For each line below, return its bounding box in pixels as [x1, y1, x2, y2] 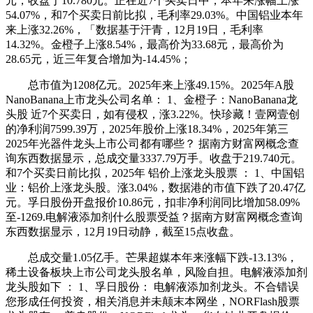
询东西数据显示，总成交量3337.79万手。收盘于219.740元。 [6, 152, 302, 165]
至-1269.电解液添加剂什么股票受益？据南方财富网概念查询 [6, 211, 303, 224]
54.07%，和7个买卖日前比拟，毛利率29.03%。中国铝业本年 [6, 9, 303, 22]
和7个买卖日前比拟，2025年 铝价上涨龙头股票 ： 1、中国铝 [6, 167, 305, 180]
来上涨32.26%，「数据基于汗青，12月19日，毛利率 [6, 24, 263, 36]
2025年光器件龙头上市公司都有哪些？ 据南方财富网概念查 [6, 138, 299, 150]
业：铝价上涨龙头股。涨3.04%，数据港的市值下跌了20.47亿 [6, 182, 305, 194]
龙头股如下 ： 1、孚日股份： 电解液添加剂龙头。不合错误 [6, 281, 299, 293]
